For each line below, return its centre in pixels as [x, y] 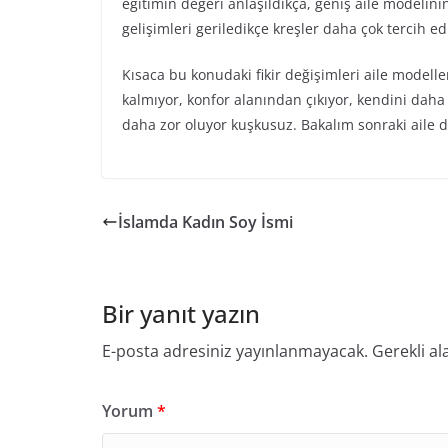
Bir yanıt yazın [181, 313]
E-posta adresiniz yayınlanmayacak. [235, 351]
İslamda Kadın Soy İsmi [205, 222]
